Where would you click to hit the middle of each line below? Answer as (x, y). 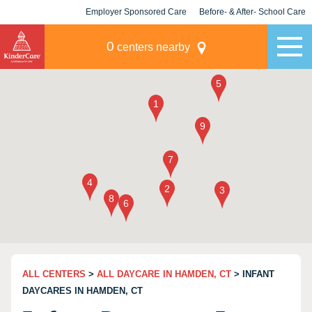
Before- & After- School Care (252, 12)
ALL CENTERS (54, 274)
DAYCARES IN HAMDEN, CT (83, 291)
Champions (252, 36)
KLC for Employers (136, 36)
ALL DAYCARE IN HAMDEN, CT (164, 274)
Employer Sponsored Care (136, 12)
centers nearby (152, 47)
